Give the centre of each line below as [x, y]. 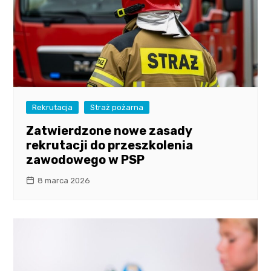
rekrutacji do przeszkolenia [110, 145]
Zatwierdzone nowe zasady [109, 131]
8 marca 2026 [64, 181]
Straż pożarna [117, 108]
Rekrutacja [53, 108]
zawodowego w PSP [86, 160]
